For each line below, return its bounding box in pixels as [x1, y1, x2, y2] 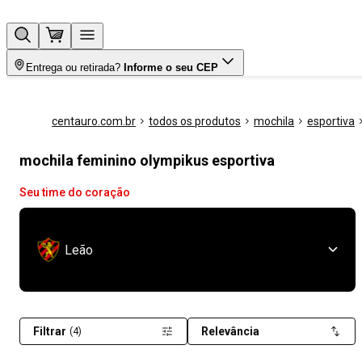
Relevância [201, 325, 259, 338]
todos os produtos [149, 115, 241, 128]
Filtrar [33, 325, 66, 338]
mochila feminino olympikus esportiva [19, 152, 275, 169]
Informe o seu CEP [124, 61, 218, 74]
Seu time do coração [19, 186, 130, 199]
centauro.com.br [52, 115, 136, 128]
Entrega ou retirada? [26, 61, 120, 74]
